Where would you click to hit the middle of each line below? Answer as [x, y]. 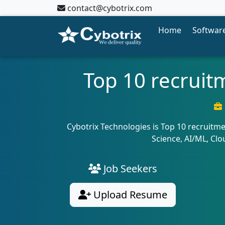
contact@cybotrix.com [110, 8]
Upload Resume [129, 195]
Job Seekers [129, 168]
